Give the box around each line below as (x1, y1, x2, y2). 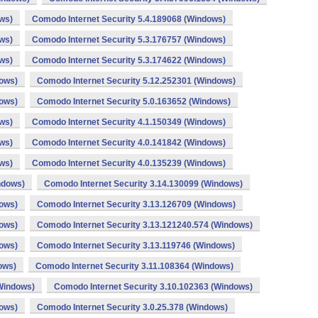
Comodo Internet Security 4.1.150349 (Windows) (32, 117, 226, 127)
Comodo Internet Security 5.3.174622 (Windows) (32, 55, 226, 65)
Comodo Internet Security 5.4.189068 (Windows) (32, 14, 226, 24)
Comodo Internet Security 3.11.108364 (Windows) (35, 261, 234, 271)
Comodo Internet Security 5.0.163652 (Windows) (37, 97, 231, 106)
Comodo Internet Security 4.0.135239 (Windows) (32, 158, 226, 168)
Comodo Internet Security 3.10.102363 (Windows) (54, 282, 253, 292)
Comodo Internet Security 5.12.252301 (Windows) (37, 76, 236, 86)
